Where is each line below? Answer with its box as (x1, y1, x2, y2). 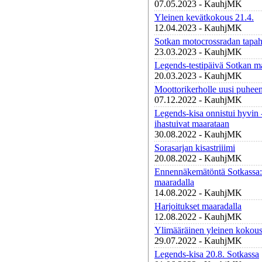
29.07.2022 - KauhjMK (154, 236, 242, 246)
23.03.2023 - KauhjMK (154, 47, 242, 57)
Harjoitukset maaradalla (154, 201, 242, 211)
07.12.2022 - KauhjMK (154, 95, 242, 105)
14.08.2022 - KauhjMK (154, 188, 242, 198)
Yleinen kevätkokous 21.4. (154, 12, 254, 22)
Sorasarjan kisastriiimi (154, 143, 235, 153)
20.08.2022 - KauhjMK (154, 153, 242, 163)
